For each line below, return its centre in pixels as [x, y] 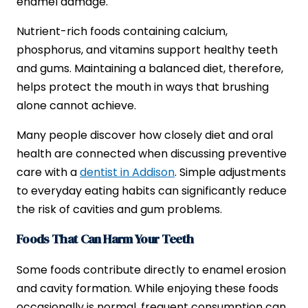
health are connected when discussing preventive [152, 153]
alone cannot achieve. [76, 105]
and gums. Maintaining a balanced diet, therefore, [150, 68]
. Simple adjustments [230, 172]
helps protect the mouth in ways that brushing [143, 87]
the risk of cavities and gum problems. [119, 209]
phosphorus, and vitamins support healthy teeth [147, 49]
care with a [48, 172]
